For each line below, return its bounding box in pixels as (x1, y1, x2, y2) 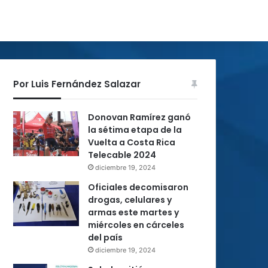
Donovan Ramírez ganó (88, 111, 191, 123)
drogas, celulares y (88, 194, 172, 206)
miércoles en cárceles (88, 219, 184, 231)
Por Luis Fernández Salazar (13, 78, 141, 90)
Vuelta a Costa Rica (88, 136, 175, 148)
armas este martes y (88, 206, 179, 218)
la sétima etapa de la (88, 124, 182, 136)
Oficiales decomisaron (88, 181, 188, 193)
